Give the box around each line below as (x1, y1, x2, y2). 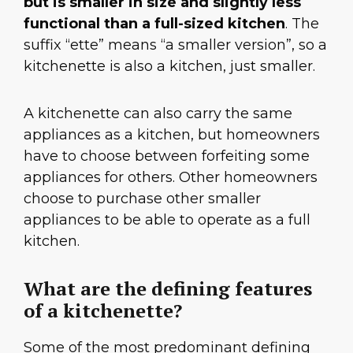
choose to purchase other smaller (24, 189, 261, 207)
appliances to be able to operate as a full (24, 210, 310, 229)
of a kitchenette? (24, 298, 182, 324)
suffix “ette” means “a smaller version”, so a (24, 36, 327, 54)
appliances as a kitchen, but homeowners (24, 125, 320, 143)
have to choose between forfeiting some (24, 147, 310, 165)
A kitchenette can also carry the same (24, 104, 292, 122)
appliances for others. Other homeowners (24, 168, 318, 186)
